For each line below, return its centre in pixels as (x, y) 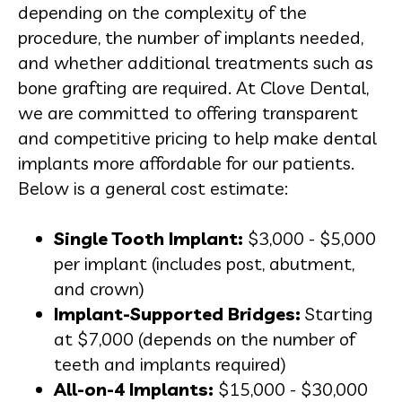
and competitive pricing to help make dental (197, 137)
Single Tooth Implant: (149, 238)
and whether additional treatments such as (196, 62)
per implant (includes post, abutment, (204, 263)
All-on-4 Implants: (136, 389)
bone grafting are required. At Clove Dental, (193, 87)
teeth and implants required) (170, 363)
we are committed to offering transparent (188, 112)
